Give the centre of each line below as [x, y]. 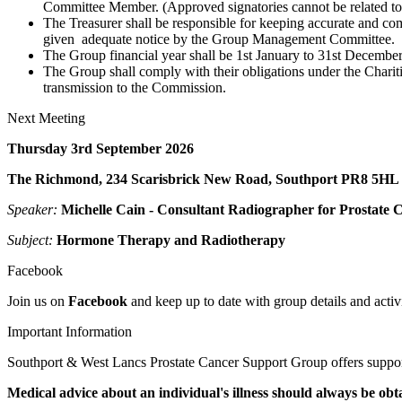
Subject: [32, 240]
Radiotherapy [241, 240]
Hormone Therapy [114, 240]
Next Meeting [46, 118]
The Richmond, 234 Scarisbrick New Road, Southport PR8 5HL [203, 179]
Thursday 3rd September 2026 [100, 149]
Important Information [70, 332]
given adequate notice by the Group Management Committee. [219, 39]
